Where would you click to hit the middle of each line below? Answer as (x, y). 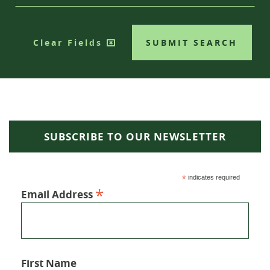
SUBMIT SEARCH (192, 42)
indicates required (213, 177)
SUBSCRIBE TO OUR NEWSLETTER (135, 137)
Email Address (58, 194)
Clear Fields (70, 42)
